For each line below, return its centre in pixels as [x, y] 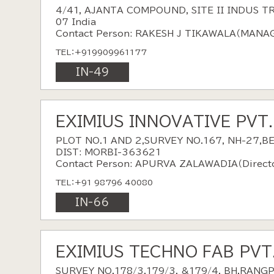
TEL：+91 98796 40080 [104, 183]
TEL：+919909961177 [101, 53]
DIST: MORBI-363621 [108, 153]
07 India [76, 22]
